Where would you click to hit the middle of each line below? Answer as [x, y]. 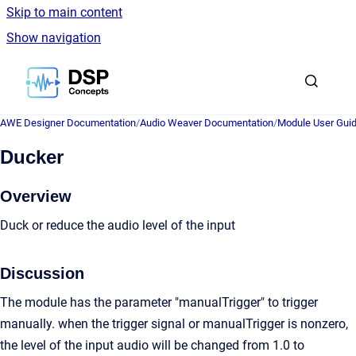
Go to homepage [155, 72]
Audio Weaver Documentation [207, 123]
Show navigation [54, 38]
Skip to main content [64, 12]
